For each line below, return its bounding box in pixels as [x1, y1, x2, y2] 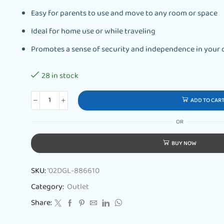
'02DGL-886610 [47, 164, 99, 178]
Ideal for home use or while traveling [31, 25, 155, 39]
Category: [31, 180, 65, 194]
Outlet [67, 180, 89, 194]
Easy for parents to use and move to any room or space [31, 7, 217, 21]
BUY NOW [171, 138, 196, 149]
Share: [31, 196, 52, 210]
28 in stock [41, 69, 78, 83]
